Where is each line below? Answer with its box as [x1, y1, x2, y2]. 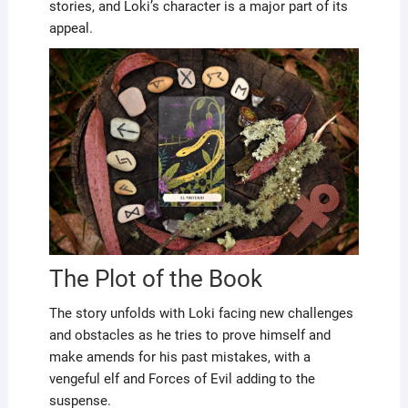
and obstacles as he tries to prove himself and [48, 326, 331, 343]
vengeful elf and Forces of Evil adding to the [48, 370, 315, 387]
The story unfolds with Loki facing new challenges [48, 304, 353, 321]
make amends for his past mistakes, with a [48, 348, 311, 365]
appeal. [48, 19, 93, 36]
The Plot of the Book [48, 264, 262, 292]
